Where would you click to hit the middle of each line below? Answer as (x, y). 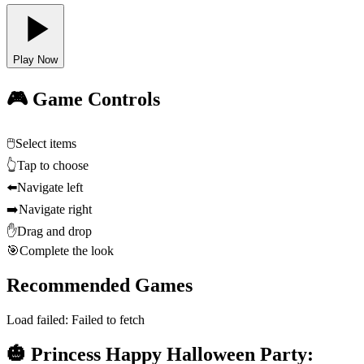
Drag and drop (54, 232)
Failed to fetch (108, 319)
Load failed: (39, 319)
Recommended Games (100, 286)
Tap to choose (53, 166)
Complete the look (67, 251)
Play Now (35, 60)
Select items (46, 144)
